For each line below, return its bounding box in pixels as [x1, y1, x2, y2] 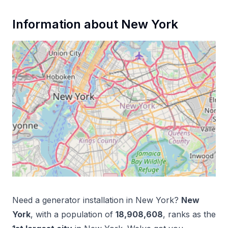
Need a [12, 194, 42, 205]
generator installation [42, 194, 124, 205]
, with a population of [31, 209, 113, 219]
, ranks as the [163, 209, 216, 219]
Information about [12, 17, 121, 32]
